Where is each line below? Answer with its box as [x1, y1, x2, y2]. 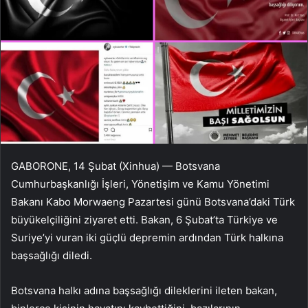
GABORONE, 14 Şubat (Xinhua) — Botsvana [11, 159, 220, 173]
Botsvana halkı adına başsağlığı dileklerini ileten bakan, [11, 283, 277, 297]
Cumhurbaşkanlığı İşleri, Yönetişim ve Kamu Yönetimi [11, 177, 269, 190]
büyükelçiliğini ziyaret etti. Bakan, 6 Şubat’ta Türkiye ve [11, 212, 278, 226]
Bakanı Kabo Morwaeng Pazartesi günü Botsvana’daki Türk [11, 195, 295, 208]
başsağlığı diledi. [11, 248, 92, 262]
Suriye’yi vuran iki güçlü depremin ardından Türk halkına [11, 230, 283, 244]
